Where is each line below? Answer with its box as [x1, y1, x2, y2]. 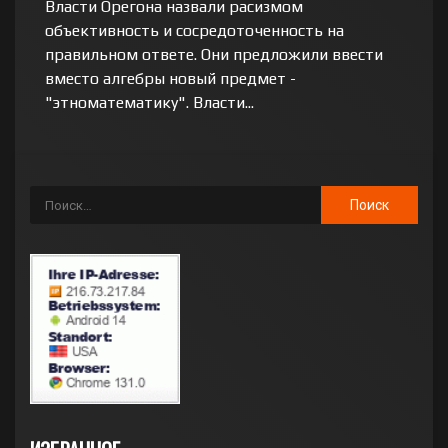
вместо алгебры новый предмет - [45, 69, 296, 88]
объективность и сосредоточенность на [45, 21, 344, 40]
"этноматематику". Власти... [45, 93, 254, 112]
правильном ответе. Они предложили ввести [45, 45, 383, 64]
